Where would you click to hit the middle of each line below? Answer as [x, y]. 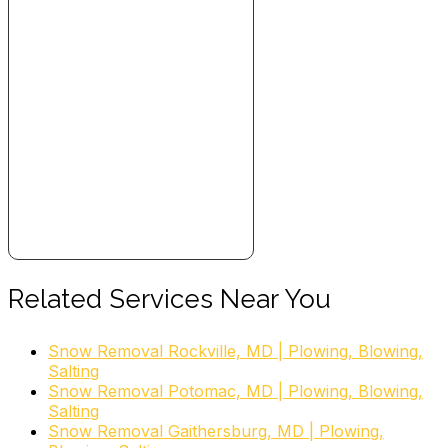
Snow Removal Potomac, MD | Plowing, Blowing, [235, 390]
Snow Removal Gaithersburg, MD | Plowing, [216, 430]
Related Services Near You [169, 298]
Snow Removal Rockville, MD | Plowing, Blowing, [235, 350]
